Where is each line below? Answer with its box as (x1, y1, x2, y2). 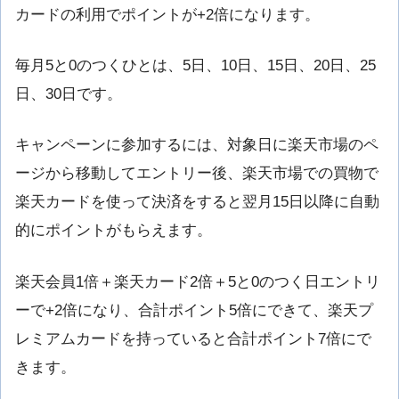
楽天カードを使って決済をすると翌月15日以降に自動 (15, 193, 379, 211)
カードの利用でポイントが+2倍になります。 (15, 6, 320, 24)
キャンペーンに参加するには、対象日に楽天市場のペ (15, 136, 379, 154)
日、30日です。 (15, 85, 122, 103)
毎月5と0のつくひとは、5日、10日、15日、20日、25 (15, 57, 376, 75)
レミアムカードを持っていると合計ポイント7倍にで (15, 330, 371, 347)
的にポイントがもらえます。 (15, 222, 212, 240)
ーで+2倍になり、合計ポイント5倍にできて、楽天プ (15, 301, 373, 319)
